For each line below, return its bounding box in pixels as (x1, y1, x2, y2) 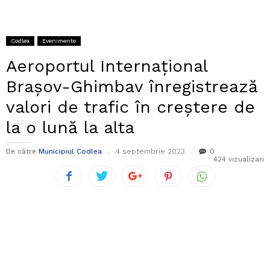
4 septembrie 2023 (116, 147, 185, 156)
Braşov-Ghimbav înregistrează (6, 77, 258, 97)
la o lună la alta (6, 118, 134, 138)
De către (6, 147, 36, 156)
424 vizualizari (213, 155, 264, 164)
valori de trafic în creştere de (6, 97, 255, 118)
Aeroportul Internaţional (6, 56, 207, 77)
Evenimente (42, 37, 76, 45)
